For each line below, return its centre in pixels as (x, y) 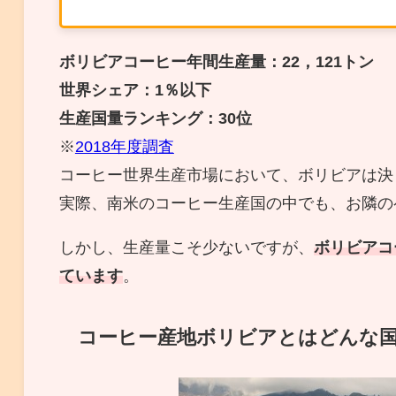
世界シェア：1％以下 (135, 90)
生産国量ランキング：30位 (155, 118)
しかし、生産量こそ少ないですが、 (186, 247)
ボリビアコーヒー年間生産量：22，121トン (216, 61)
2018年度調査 (124, 146)
